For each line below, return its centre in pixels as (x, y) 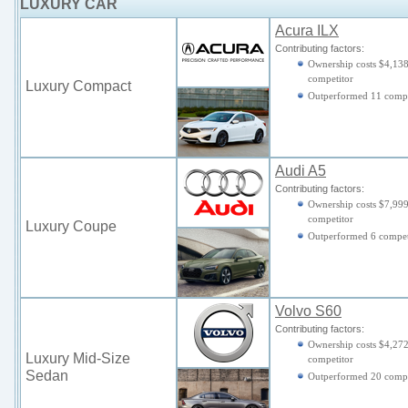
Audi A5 (301, 171)
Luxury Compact (78, 86)
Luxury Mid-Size (78, 358)
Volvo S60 (308, 311)
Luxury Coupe (71, 226)
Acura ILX (307, 31)
